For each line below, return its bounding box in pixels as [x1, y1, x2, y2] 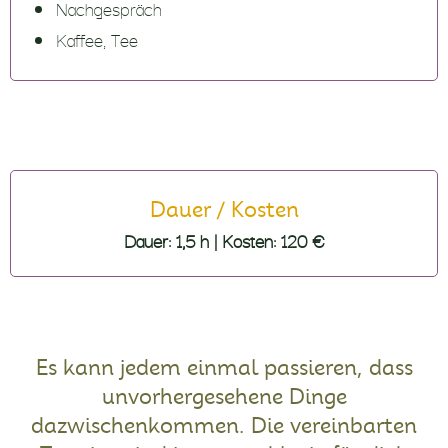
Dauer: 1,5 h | [123, 225, 222, 254]
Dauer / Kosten [149, 199, 299, 221]
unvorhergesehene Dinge [101, 386, 347, 408]
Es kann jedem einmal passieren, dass [35, 357, 413, 379]
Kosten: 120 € [221, 225, 325, 254]
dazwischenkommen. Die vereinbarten [31, 415, 417, 437]
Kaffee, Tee [56, 24, 138, 53]
